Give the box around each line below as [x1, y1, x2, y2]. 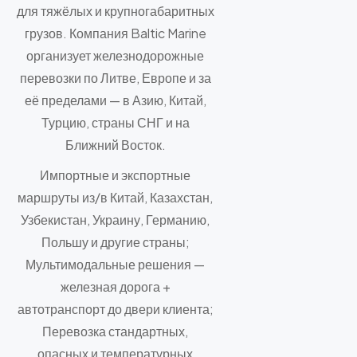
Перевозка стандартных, [42, 322, 189, 339]
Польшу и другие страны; [41, 233, 190, 250]
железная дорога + [60, 277, 171, 295]
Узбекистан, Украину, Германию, [21, 210, 210, 228]
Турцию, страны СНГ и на [41, 113, 190, 131]
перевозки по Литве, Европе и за [19, 69, 211, 86]
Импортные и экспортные [40, 166, 191, 183]
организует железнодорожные [26, 46, 205, 64]
